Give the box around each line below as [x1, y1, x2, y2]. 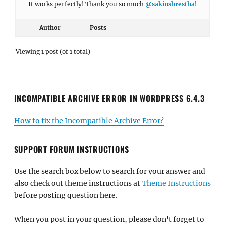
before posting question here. [14, 190, 118, 200]
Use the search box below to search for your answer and [14, 166, 205, 176]
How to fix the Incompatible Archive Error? [14, 116, 164, 125]
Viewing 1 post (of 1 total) [16, 48, 90, 55]
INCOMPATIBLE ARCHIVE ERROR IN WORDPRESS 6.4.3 [14, 92, 205, 104]
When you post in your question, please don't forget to [14, 215, 204, 224]
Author [39, 24, 61, 31]
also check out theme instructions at [14, 178, 142, 188]
